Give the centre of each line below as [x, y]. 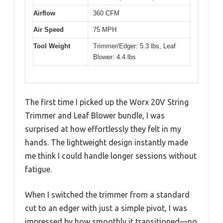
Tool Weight [52, 46]
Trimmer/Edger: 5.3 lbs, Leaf [134, 46]
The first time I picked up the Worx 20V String [107, 102]
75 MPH [105, 29]
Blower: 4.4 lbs [114, 57]
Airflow [44, 13]
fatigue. [38, 169]
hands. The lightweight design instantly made [107, 143]
